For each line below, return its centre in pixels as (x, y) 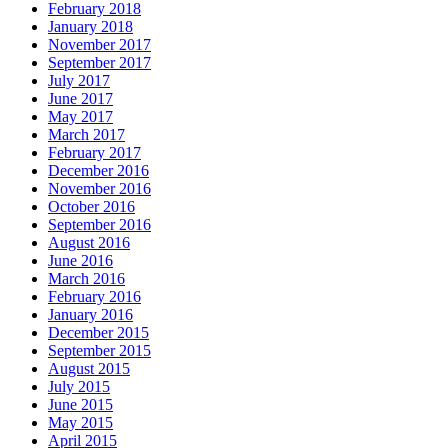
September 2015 (99, 350)
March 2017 (86, 134)
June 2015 (80, 404)
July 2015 (79, 386)
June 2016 (80, 260)
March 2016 (86, 278)
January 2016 (90, 314)
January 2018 (90, 26)
